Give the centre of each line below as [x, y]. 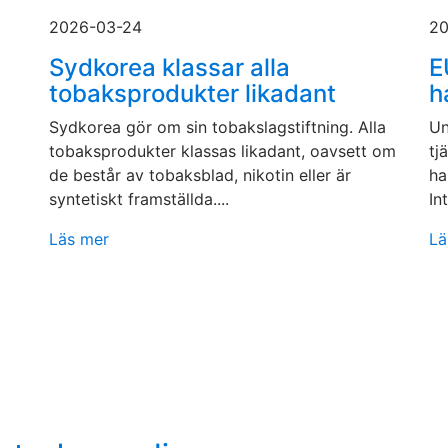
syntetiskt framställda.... [139, 199]
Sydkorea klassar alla [169, 67]
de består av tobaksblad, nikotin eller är [200, 175]
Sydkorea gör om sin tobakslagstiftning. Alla [217, 127]
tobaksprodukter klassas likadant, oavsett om [222, 151]
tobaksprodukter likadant [192, 93]
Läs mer [79, 239]
